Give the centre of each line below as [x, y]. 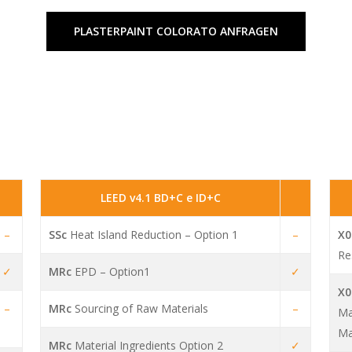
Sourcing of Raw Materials [140, 309]
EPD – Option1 [111, 272]
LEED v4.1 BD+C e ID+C [160, 198]
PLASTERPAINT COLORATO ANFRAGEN [176, 31]
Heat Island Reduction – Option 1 [153, 235]
